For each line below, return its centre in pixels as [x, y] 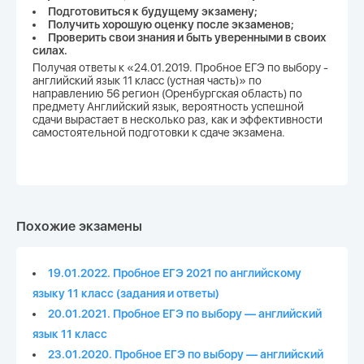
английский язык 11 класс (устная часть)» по [147, 80]
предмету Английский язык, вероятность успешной [168, 106]
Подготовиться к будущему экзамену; [153, 11]
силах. [50, 50]
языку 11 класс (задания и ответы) [126, 294]
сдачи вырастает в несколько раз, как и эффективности [178, 119]
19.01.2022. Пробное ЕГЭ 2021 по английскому [175, 273]
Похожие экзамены [79, 226]
